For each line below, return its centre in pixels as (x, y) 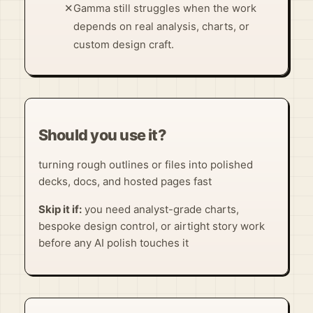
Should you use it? (102, 134)
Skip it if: (60, 209)
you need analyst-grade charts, (160, 209)
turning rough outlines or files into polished (145, 164)
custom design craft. (124, 44)
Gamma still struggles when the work (165, 8)
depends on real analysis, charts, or (162, 26)
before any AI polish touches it (113, 242)
